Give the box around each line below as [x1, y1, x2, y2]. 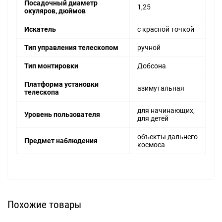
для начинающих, [137, 107, 195, 115]
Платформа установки [24, 80, 99, 89]
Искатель [24, 25, 56, 34]
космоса [137, 141, 165, 149]
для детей [137, 114, 168, 123]
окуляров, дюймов [24, 7, 86, 15]
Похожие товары [7, 198, 81, 211]
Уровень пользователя [24, 111, 100, 119]
